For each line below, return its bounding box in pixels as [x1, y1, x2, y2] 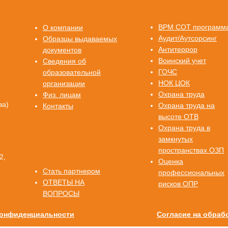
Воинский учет [158, 56, 206, 65]
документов [43, 45, 81, 54]
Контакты [43, 101, 73, 110]
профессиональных [158, 168, 224, 177]
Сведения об [43, 56, 86, 65]
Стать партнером [43, 166, 100, 175]
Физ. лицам [43, 90, 81, 99]
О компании [43, 23, 83, 32]
